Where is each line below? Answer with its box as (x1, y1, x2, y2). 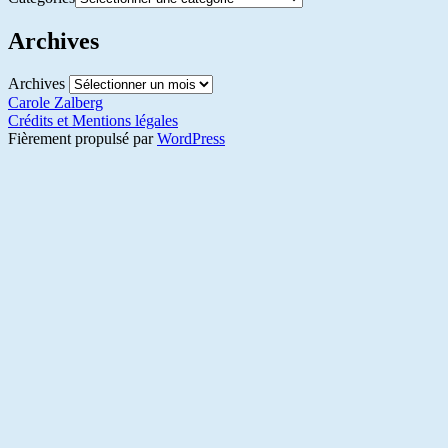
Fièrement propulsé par (8, 129, 157, 147)
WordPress (157, 129, 225, 147)
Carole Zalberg (8, 93, 103, 111)
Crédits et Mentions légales (8, 111, 178, 129)
